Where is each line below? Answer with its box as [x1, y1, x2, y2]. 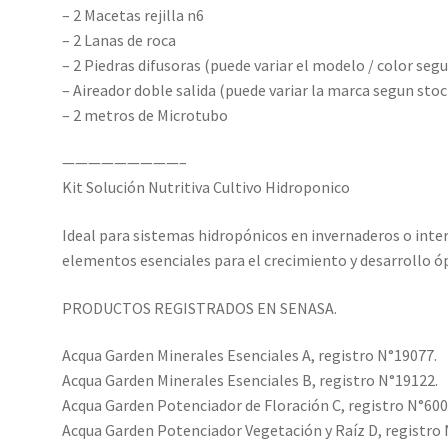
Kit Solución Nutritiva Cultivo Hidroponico [62, 177, 351, 198]
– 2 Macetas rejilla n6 [62, 4, 205, 25]
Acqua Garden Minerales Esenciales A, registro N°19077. [62, 345, 438, 366]
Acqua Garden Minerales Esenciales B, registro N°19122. [62, 370, 439, 391]
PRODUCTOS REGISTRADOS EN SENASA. [62, 297, 338, 318]
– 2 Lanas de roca [62, 29, 177, 50]
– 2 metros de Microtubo [62, 104, 229, 125]
